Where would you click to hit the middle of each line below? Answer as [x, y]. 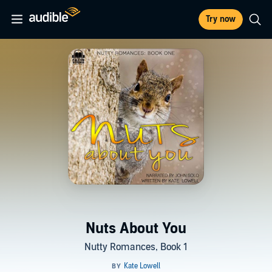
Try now [221, 19]
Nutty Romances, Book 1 [136, 247]
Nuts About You [136, 229]
